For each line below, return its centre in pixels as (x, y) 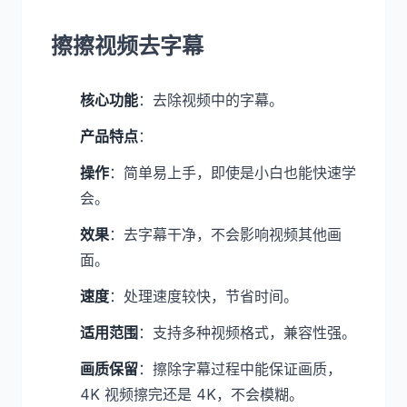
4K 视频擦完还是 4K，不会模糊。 (192, 394)
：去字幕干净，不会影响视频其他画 (225, 234)
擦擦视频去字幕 (127, 46)
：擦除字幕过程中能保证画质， (240, 369)
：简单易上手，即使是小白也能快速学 (233, 173)
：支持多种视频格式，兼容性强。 (247, 333)
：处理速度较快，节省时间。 (203, 296)
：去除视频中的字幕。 (211, 100)
